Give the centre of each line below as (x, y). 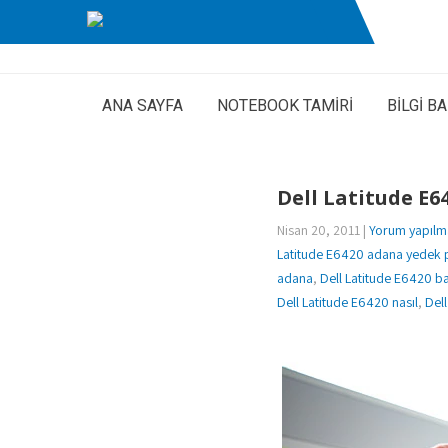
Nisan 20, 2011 (318, 230)
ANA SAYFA (142, 105)
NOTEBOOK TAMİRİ (285, 105)
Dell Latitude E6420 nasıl (347, 302)
